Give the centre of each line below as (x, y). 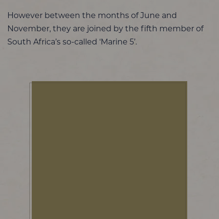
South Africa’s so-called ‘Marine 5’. (72, 42)
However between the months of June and (92, 16)
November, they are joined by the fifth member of (105, 29)
